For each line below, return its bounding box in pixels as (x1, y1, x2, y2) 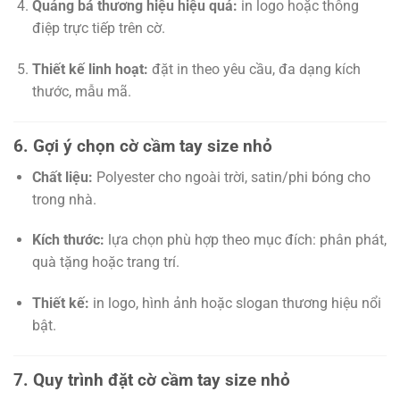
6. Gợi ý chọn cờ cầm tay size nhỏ (13, 135, 272, 156)
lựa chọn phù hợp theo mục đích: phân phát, (104, 231, 387, 249)
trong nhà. (31, 190, 96, 208)
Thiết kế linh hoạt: (31, 61, 148, 79)
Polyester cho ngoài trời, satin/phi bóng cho (92, 168, 371, 186)
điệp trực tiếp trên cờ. (31, 20, 165, 37)
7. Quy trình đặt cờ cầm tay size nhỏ (13, 369, 290, 390)
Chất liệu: (31, 168, 93, 186)
